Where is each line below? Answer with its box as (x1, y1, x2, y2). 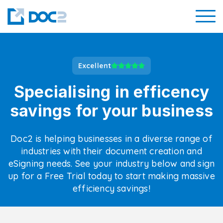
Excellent (78, 61, 111, 70)
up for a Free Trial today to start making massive (8, 170, 215, 182)
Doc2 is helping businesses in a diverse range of (10, 133, 213, 144)
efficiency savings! (73, 183, 150, 194)
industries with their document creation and (21, 145, 202, 157)
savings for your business (9, 101, 213, 120)
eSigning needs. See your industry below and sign (8, 158, 215, 169)
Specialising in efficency (13, 82, 209, 102)
